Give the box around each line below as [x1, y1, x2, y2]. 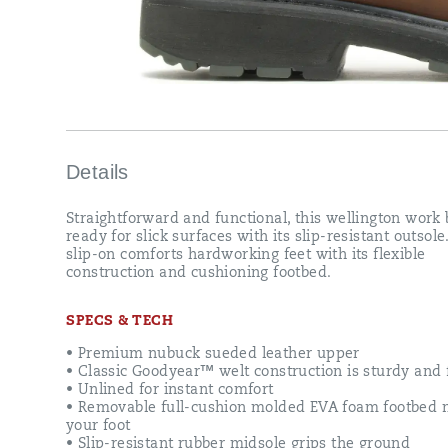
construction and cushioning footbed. [66, 266, 332, 281]
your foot [66, 419, 131, 434]
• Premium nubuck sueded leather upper [66, 347, 360, 362]
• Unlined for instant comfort [66, 383, 274, 398]
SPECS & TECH [66, 314, 173, 329]
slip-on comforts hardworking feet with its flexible [66, 248, 426, 263]
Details [66, 160, 129, 183]
